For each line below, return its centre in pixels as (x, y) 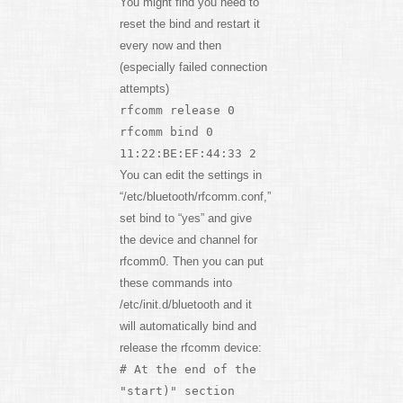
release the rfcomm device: (190, 347)
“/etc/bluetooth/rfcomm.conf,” (195, 196)
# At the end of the (188, 369)
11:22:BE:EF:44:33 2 (188, 153)
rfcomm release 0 (177, 110)
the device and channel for (188, 239)
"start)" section (177, 390)
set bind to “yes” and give (185, 218)
